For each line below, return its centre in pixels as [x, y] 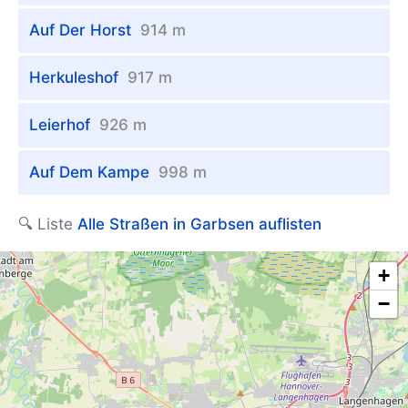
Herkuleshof [78, 78]
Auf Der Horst [85, 31]
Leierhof [64, 125]
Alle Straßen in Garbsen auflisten [199, 224]
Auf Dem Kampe [94, 173]
